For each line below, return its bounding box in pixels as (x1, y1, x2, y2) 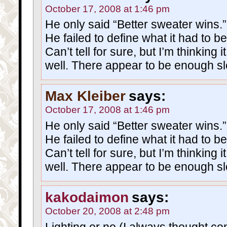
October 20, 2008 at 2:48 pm (45, 205, 170, 216)
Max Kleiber (45, 88, 126, 104)
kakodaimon (45, 189, 129, 205)
